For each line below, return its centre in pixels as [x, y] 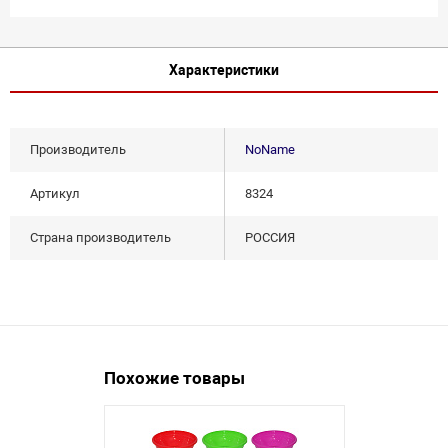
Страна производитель [100, 238]
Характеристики [224, 69]
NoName [270, 150]
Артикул [55, 194]
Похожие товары [174, 378]
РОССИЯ [270, 238]
